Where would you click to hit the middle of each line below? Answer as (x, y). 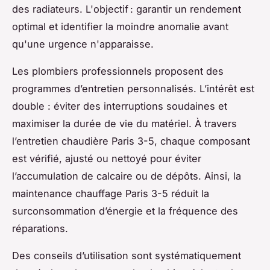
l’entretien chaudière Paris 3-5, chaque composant (131, 141)
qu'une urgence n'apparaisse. (83, 44)
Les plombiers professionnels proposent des (118, 71)
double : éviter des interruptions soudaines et (120, 106)
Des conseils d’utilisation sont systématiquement (127, 255)
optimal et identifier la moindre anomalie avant (120, 26)
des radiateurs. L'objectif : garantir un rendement (127, 9)
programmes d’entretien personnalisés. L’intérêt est (133, 88)
